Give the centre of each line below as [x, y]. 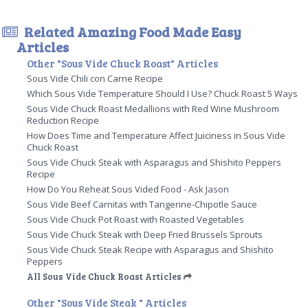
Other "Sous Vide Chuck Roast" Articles [123, 63]
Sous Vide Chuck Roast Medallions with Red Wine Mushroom [153, 108]
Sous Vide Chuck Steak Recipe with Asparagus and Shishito [151, 249]
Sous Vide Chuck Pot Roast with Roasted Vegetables [136, 219]
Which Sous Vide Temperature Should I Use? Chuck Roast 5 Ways [163, 93]
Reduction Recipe [63, 120]
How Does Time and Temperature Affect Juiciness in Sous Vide [156, 135]
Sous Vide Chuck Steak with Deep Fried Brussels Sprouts [145, 234]
